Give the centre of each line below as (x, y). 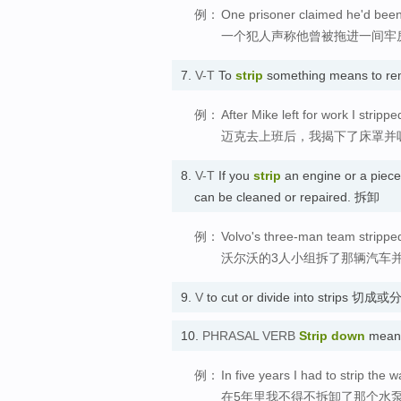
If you (234, 175)
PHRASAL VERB (249, 336)
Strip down (332, 336)
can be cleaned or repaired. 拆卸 (287, 196)
